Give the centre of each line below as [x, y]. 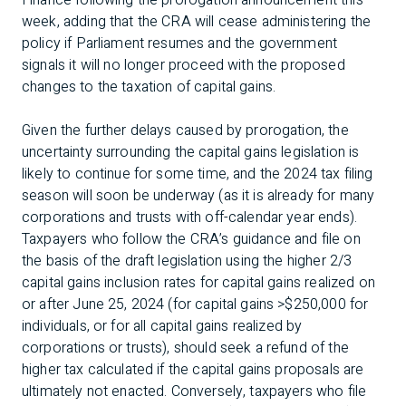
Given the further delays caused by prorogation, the [185, 130]
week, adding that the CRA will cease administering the [197, 22]
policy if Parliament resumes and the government [180, 43]
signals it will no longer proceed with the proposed [184, 65]
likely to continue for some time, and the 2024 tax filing [198, 174]
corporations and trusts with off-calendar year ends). [189, 217]
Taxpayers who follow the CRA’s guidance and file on [191, 239]
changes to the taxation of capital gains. [149, 87]
